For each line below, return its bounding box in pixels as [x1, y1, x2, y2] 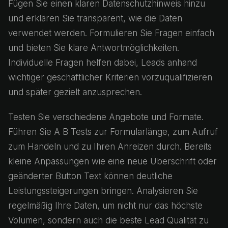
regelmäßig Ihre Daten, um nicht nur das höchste [8, 201, 203, 211]
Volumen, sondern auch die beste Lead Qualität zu [8, 215, 209, 225]
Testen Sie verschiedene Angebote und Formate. [8, 112, 204, 122]
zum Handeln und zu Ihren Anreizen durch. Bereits [8, 141, 212, 152]
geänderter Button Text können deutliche [8, 171, 173, 181]
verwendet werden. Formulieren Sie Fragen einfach [8, 28, 214, 38]
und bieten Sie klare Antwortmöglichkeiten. [8, 43, 179, 53]
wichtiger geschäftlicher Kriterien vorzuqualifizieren [8, 72, 212, 82]
